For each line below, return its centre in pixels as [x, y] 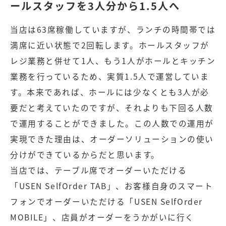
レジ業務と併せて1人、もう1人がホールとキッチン [113, 61]
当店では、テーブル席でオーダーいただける [99, 170]
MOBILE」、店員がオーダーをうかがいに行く [102, 217]
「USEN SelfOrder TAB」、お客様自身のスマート [112, 186]
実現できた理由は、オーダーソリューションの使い [112, 139]
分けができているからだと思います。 [85, 154]
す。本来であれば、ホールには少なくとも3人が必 [110, 92]
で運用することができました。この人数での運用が [112, 123]
